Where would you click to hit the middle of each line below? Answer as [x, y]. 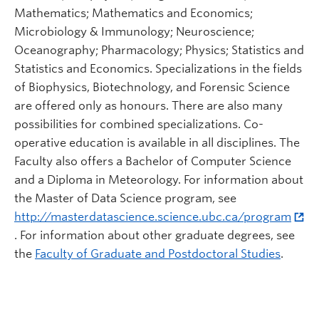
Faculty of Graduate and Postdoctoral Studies [158, 253]
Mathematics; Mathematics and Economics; [134, 13]
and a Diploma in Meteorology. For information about [159, 179]
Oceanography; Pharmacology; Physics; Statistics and [159, 50]
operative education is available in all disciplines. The [157, 142]
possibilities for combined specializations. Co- [139, 124]
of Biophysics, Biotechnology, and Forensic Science [152, 87]
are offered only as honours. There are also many [148, 105]
